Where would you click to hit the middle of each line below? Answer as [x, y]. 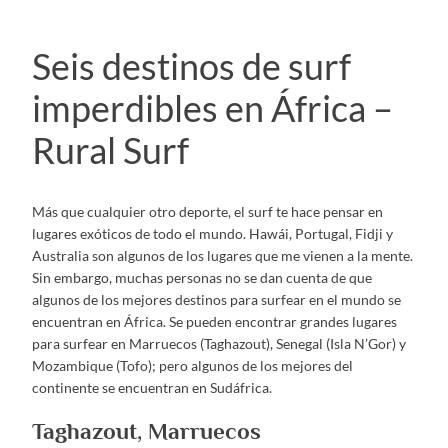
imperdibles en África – [212, 108]
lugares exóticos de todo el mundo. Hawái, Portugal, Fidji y [212, 233]
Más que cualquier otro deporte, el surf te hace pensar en [207, 211]
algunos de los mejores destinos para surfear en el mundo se [216, 299]
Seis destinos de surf [191, 66]
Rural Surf [110, 150]
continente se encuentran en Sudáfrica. [152, 387]
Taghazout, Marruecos [146, 431]
